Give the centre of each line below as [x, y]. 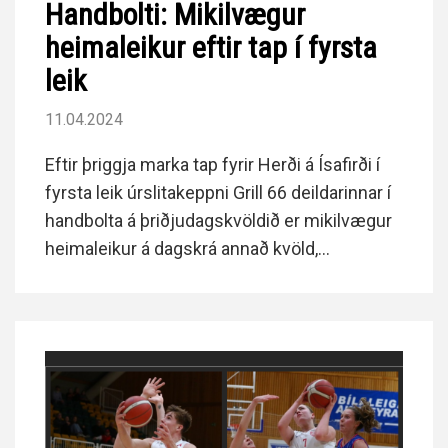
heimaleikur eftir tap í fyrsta [211, 47]
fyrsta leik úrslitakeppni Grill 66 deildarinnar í [218, 192]
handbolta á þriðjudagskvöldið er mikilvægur [218, 220]
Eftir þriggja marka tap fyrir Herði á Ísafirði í [212, 164]
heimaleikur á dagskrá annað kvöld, [181, 248]
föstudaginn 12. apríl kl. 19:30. [162, 276]
